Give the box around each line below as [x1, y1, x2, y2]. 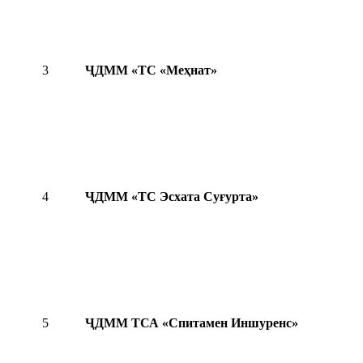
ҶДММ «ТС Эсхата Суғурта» [85, 190, 258, 204]
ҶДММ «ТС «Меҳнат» [85, 63, 217, 78]
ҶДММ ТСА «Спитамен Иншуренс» [85, 316, 298, 331]
